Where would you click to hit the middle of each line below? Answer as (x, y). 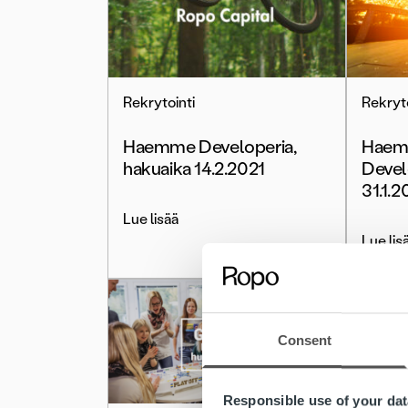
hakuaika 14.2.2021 (194, 168)
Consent (305, 341)
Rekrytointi (159, 102)
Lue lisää (151, 219)
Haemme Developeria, (210, 147)
